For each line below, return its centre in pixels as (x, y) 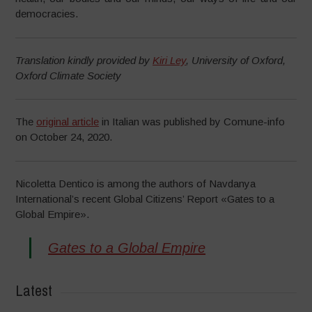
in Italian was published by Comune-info (192, 122)
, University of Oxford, (236, 60)
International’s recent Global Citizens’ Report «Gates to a (145, 198)
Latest (34, 290)
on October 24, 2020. (64, 137)
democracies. (47, 14)
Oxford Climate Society (69, 75)
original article (68, 122)
